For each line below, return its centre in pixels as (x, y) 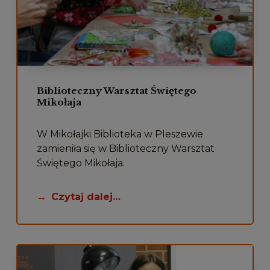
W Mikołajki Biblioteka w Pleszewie (120, 134)
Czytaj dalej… (86, 196)
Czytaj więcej (135, 18)
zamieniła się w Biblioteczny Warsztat (125, 148)
